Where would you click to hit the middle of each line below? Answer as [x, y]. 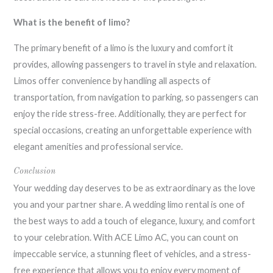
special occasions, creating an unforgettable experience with [133, 130]
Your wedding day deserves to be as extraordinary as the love [135, 188]
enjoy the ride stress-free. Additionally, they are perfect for [130, 113]
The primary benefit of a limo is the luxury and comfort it [124, 48]
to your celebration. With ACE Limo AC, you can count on [126, 238]
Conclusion [35, 172]
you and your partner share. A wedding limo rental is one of [129, 205]
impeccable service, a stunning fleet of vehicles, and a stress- [133, 254]
